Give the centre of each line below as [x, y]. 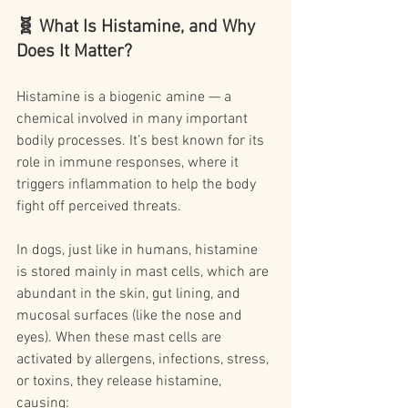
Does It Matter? [74, 52]
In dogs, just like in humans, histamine [139, 251]
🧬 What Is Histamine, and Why [138, 28]
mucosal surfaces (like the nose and [131, 316]
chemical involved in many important [134, 120]
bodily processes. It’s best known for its [142, 142]
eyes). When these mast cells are [121, 338]
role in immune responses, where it [129, 163]
